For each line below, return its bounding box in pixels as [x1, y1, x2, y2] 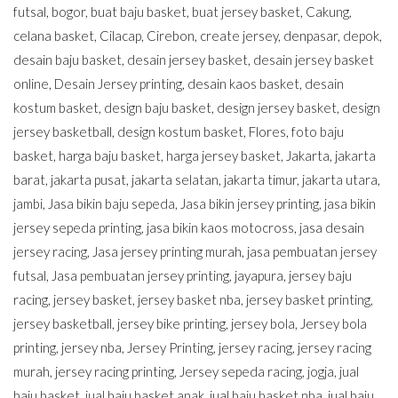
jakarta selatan [131, 171, 219, 187]
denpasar [283, 27, 338, 44]
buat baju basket [91, 3, 187, 20]
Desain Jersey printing [54, 75, 182, 92]
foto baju [291, 123, 344, 139]
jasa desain [299, 219, 364, 235]
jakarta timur [224, 171, 297, 187]
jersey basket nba [138, 291, 241, 307]
